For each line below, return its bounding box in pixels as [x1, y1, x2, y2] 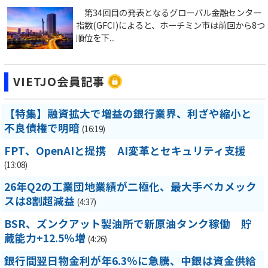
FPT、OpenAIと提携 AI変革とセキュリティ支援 [4, 143, 246, 159]
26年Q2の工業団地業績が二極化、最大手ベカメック [4, 179, 257, 194]
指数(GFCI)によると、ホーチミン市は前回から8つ [76, 18, 265, 31]
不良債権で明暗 [4, 120, 80, 136]
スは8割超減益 [4, 193, 75, 209]
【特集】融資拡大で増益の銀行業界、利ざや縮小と [4, 106, 252, 121]
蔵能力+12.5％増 [4, 230, 86, 246]
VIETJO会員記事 [13, 72, 105, 90]
